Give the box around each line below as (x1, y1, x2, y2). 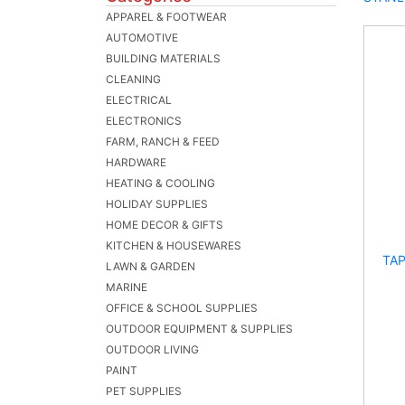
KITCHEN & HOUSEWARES (106, 239, 241, 252)
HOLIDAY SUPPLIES (106, 197, 208, 211)
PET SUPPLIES (106, 384, 182, 398)
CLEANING (106, 72, 161, 86)
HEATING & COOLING (106, 176, 215, 190)
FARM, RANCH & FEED (106, 135, 220, 148)
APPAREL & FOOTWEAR (106, 10, 227, 24)
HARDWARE (106, 155, 166, 169)
